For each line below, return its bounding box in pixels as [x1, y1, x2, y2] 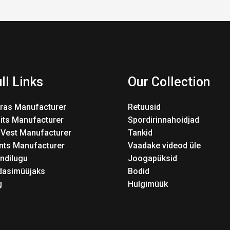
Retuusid [128, 102, 161, 112]
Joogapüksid [128, 153, 177, 163]
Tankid [128, 127, 152, 138]
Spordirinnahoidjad [128, 114, 199, 125]
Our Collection [128, 74, 210, 90]
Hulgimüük [128, 179, 168, 189]
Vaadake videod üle [128, 140, 201, 150]
